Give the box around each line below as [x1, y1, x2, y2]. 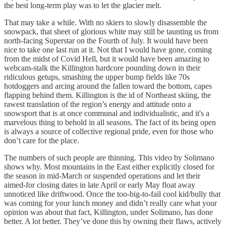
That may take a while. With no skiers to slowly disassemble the [4, 18, 207, 27]
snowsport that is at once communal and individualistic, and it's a [4, 108, 209, 118]
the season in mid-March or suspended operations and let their [4, 171, 200, 180]
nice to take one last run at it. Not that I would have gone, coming [4, 45, 212, 54]
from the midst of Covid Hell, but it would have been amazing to [4, 54, 209, 63]
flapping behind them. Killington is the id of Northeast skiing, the [4, 90, 211, 99]
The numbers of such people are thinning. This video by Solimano [4, 153, 214, 162]
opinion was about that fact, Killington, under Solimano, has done [4, 207, 213, 216]
